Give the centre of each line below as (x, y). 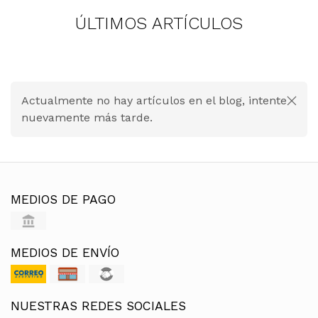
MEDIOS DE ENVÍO (65, 253)
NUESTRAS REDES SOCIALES (98, 306)
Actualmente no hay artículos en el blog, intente (154, 100)
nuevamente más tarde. (87, 117)
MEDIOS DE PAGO (63, 199)
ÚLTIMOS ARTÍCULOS (159, 23)
